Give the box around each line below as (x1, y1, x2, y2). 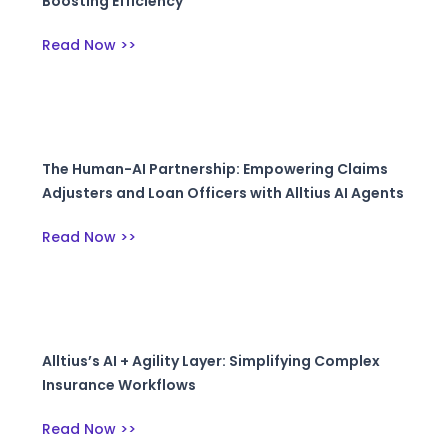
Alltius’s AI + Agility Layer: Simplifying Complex (42, 351, 381, 372)
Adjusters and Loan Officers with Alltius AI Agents (42, 183, 405, 204)
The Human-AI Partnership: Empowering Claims (42, 159, 389, 180)
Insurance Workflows (42, 375, 197, 396)
